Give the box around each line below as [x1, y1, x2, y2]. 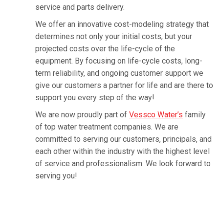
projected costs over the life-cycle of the [35, 44, 175, 53]
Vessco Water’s [129, 110, 183, 119]
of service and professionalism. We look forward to [35, 159, 211, 168]
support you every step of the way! [35, 93, 154, 102]
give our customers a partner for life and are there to [35, 81, 213, 90]
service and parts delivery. [35, 2, 125, 12]
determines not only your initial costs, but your [35, 32, 192, 41]
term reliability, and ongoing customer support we [35, 68, 203, 78]
